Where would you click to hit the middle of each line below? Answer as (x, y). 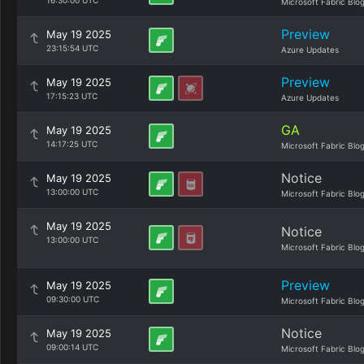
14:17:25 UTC (72, 144)
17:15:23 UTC (72, 96)
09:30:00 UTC (73, 299)
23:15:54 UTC (72, 48)
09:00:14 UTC (72, 347)
